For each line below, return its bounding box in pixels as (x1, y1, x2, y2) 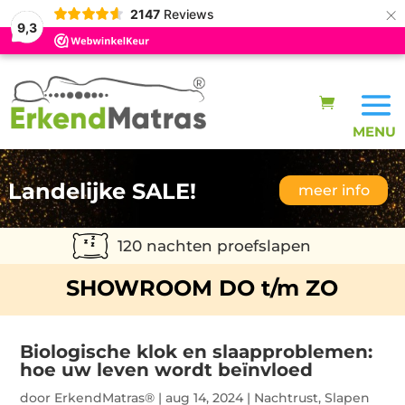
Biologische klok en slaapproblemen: (20, 340, 373, 363)
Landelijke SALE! (7, 178, 196, 205)
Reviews (163, 5, 214, 22)
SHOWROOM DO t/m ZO (66, 274, 339, 301)
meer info (297, 181, 370, 199)
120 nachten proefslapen (118, 236, 311, 255)
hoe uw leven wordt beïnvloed (20, 358, 314, 381)
